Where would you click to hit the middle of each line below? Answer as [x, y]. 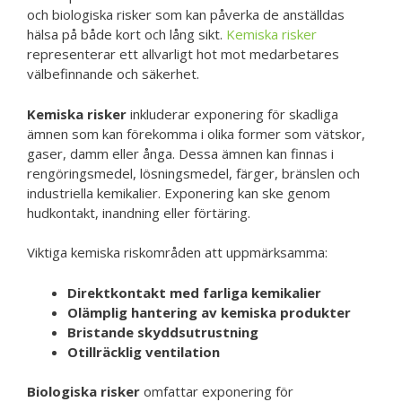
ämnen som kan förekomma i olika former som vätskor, [196, 133]
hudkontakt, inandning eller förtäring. [139, 212]
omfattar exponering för [217, 391]
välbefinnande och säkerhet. [113, 74]
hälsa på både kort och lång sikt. [127, 34]
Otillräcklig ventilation [144, 351]
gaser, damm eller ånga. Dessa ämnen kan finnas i [180, 153]
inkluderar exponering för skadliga [232, 114]
